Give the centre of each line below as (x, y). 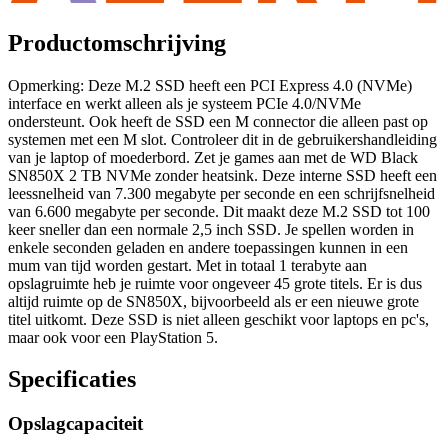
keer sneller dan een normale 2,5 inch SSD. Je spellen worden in (211, 229)
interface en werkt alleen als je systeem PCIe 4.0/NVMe (184, 103)
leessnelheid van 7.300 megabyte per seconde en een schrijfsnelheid (221, 193)
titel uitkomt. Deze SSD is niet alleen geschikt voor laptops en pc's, (218, 319)
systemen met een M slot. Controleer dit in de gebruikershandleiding (222, 139)
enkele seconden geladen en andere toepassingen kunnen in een (208, 247)
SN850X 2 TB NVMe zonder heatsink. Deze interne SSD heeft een (222, 175)
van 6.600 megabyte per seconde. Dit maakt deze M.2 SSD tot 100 (219, 211)
